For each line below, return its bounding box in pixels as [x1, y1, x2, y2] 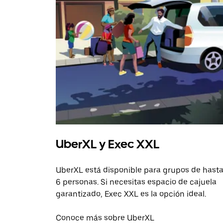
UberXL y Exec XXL [56, 137, 159, 152]
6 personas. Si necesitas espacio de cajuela [56, 177, 217, 187]
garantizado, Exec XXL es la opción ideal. [56, 189, 206, 199]
